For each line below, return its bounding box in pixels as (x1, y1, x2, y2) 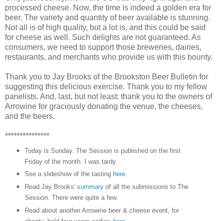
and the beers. (5, 111, 55, 120)
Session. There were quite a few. (24, 194, 118, 202)
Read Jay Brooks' (24, 183, 77, 191)
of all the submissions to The (105, 183, 188, 191)
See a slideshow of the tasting (24, 170, 113, 178)
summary (76, 183, 106, 191)
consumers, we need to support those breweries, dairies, (5, 42, 201, 51)
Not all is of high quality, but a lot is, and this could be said (5, 23, 206, 32)
